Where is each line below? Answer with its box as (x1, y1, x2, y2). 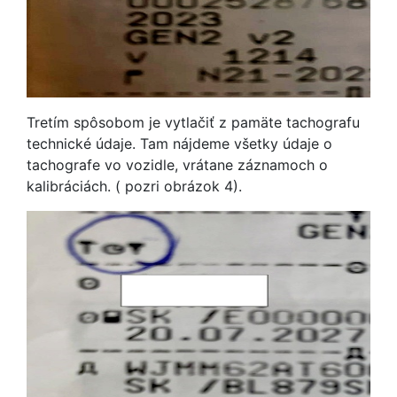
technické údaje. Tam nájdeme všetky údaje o (27, 135, 332, 152)
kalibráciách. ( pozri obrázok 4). (27, 177, 242, 195)
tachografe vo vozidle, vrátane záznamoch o (27, 156, 328, 174)
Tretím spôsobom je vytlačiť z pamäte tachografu (27, 113, 360, 131)
